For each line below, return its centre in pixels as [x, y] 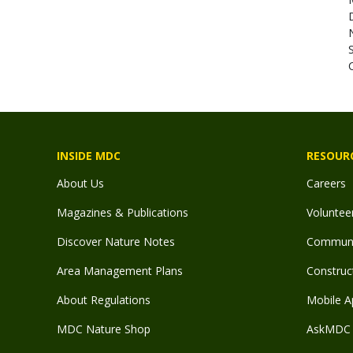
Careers [326, 183]
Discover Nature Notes [116, 242]
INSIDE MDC [89, 156]
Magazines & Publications [123, 212]
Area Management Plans [120, 271]
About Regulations [104, 300]
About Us [80, 183]
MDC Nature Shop [104, 329]
